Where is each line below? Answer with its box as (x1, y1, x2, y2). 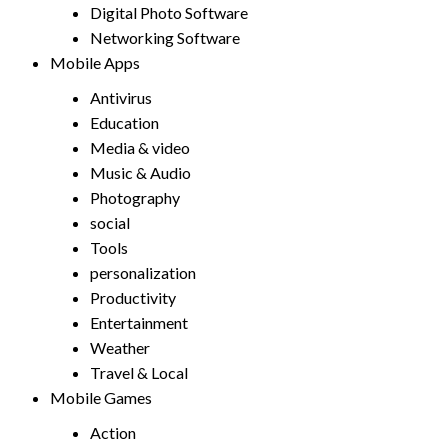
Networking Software (90, 28, 240, 47)
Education (90, 113, 159, 132)
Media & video (90, 138, 190, 157)
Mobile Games (50, 388, 152, 407)
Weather (90, 338, 150, 357)
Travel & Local (90, 363, 188, 382)
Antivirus (90, 88, 152, 107)
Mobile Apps (50, 53, 140, 72)
